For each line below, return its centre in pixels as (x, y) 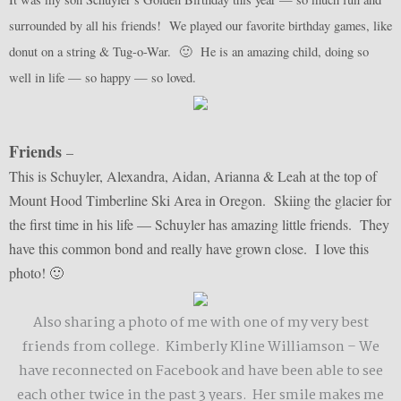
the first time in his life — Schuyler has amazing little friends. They (199, 225)
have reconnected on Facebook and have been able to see (200, 372)
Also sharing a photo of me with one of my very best (200, 324)
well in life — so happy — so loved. (105, 78)
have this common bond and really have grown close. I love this (189, 249)
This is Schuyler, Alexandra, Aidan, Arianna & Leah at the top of (193, 176)
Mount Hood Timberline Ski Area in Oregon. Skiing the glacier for (200, 200)
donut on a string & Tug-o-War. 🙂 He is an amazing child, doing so (189, 52)
